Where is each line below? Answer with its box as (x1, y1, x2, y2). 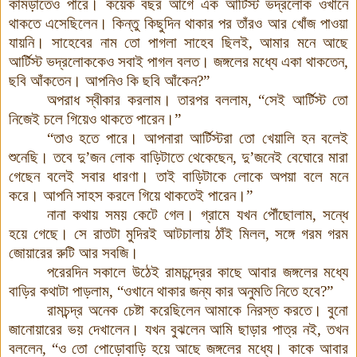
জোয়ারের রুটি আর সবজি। (9, 244, 139, 261)
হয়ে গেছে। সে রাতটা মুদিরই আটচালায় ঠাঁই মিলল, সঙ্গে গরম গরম (9, 225, 348, 242)
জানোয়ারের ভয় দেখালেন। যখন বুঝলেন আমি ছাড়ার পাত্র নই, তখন (9, 320, 348, 338)
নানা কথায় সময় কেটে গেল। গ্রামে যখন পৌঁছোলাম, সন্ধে (47, 206, 348, 223)
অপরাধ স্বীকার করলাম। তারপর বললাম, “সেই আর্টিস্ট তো (47, 91, 348, 108)
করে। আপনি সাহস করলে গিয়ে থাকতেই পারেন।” (9, 186, 253, 204)
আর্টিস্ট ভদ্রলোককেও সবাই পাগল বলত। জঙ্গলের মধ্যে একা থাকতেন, (9, 53, 348, 70)
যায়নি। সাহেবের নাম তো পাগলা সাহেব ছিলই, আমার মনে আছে (9, 33, 348, 51)
